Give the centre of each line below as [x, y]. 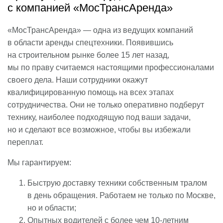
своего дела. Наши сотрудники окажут [78, 80]
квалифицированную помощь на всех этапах [91, 92]
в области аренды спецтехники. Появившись [90, 42]
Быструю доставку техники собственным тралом [117, 183]
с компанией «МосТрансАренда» [90, 8]
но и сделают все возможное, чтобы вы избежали [99, 129]
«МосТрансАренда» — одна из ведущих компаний [100, 30]
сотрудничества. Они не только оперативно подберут [106, 105]
